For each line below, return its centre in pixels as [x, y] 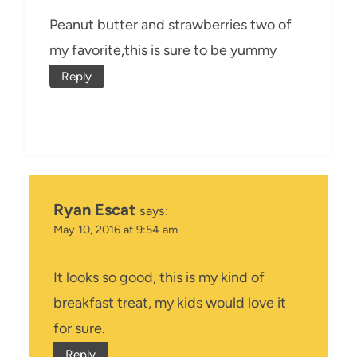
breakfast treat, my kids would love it [170, 302]
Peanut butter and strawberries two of [171, 25]
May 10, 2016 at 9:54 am [116, 230]
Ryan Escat [94, 210]
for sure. [79, 328]
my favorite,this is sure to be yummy [163, 51]
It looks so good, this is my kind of [159, 277]
